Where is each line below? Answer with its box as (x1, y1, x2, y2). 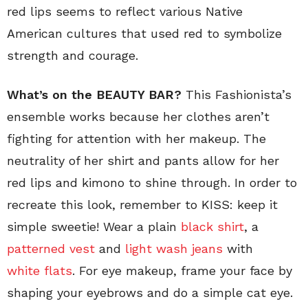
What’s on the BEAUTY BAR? (7, 87, 186, 102)
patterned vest (7, 241, 95, 256)
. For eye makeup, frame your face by (72, 263, 292, 278)
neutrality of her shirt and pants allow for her (7, 153, 279, 168)
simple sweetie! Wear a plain (7, 219, 181, 234)
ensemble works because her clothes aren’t (7, 109, 269, 124)
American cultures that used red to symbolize (7, 26, 282, 41)
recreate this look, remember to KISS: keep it (7, 197, 278, 212)
